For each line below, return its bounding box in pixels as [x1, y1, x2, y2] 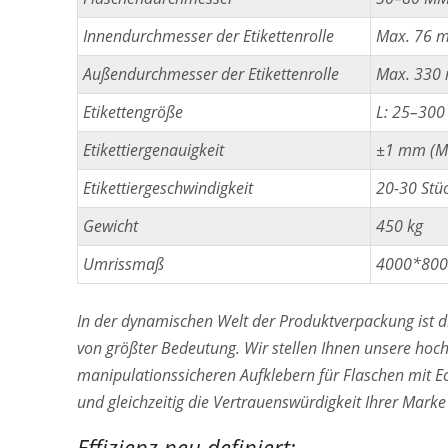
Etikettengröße [83, 100, 183, 123]
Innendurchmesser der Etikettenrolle [83, 24, 334, 47]
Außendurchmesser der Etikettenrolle [83, 62, 339, 85]
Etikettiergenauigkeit [83, 138, 224, 161]
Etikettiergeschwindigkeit [83, 176, 253, 199]
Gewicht [83, 214, 138, 237]
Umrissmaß [83, 252, 164, 275]
